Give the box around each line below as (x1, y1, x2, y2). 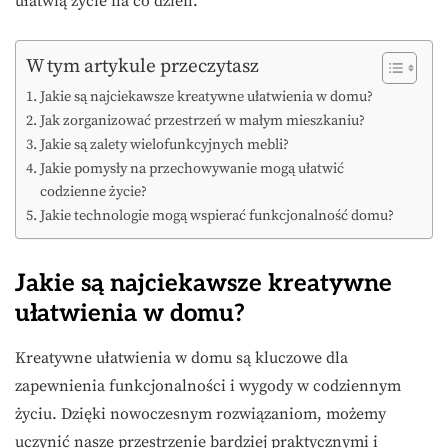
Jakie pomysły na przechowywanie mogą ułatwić (39, 160, 344, 179)
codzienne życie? (39, 183, 147, 202)
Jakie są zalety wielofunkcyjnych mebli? (39, 136, 289, 155)
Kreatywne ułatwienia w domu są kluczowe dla (15, 348, 348, 369)
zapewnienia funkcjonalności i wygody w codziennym (15, 376, 401, 397)
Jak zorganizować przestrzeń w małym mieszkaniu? (39, 112, 365, 131)
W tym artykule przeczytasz (26, 53, 259, 78)
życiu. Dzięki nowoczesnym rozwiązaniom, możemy (15, 404, 386, 425)
